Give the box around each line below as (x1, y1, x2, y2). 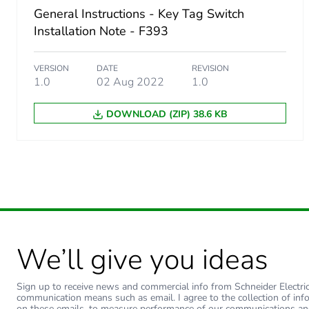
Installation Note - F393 (34, 22, 168, 39)
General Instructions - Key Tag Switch (34, 5, 244, 22)
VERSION (34, 62, 69, 74)
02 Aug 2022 (97, 74, 164, 90)
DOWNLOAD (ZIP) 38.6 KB (106, 107, 228, 121)
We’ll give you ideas (17, 240, 268, 279)
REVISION (192, 62, 229, 74)
